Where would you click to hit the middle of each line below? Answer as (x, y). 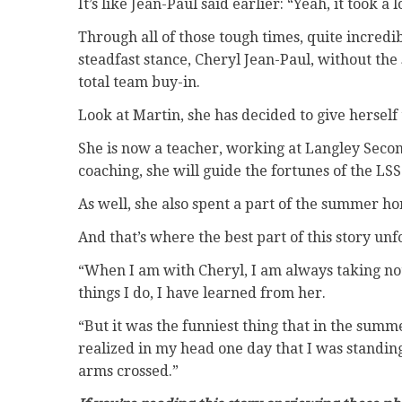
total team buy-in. (139, 82)
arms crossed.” (128, 371)
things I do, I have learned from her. (202, 293)
